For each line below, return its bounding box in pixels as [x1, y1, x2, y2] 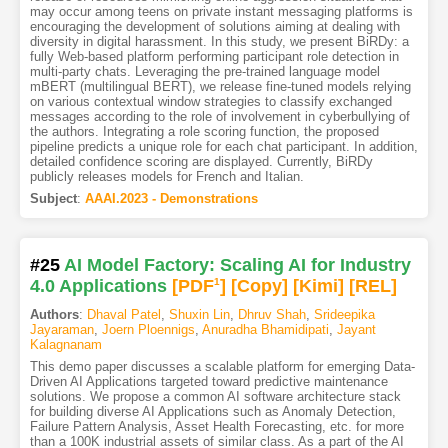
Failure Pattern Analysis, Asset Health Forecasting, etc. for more [29, 418, 404, 434]
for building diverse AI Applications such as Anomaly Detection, [29, 403, 396, 419]
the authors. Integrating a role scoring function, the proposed [29, 123, 379, 139]
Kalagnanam [29, 336, 102, 352]
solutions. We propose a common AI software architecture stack [29, 388, 401, 404]
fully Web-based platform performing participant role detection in [29, 48, 399, 64]
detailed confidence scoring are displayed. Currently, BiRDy [29, 153, 373, 169]
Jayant [336, 321, 376, 337]
